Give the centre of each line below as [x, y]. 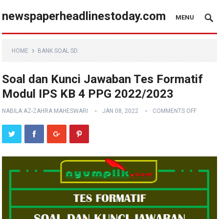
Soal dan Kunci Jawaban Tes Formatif [103, 79]
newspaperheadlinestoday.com [84, 16]
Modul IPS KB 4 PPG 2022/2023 [88, 94]
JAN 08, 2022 [120, 111]
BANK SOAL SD [58, 51]
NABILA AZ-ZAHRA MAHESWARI [45, 111]
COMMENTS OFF [175, 111]
